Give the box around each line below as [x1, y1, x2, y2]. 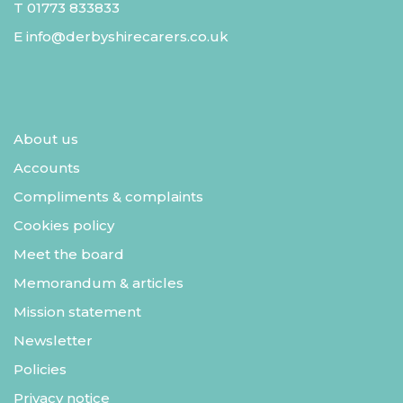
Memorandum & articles [13, 274, 184, 292]
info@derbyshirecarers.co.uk [26, 28, 228, 46]
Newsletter [13, 332, 93, 350]
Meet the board [13, 246, 124, 264]
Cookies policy [13, 217, 114, 235]
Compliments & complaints [13, 188, 203, 206]
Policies [13, 361, 67, 379]
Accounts [13, 159, 80, 177]
